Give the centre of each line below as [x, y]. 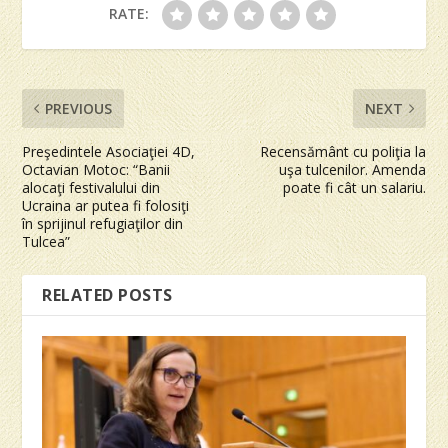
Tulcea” [46, 241]
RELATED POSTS [107, 294]
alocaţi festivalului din [91, 187]
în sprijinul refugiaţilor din [103, 223]
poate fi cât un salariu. [354, 187]
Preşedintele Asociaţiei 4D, [109, 151]
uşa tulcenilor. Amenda [352, 169]
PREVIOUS [79, 108]
